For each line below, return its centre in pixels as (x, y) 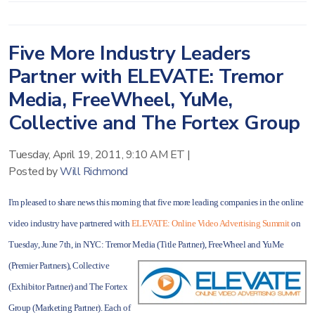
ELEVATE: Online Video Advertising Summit (210, 223)
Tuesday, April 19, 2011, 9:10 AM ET (97, 155)
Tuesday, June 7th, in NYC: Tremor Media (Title (93, 244)
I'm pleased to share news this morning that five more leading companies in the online (156, 202)
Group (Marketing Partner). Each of (69, 308)
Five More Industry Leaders (129, 53)
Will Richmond (94, 172)
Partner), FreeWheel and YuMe (231, 244)
